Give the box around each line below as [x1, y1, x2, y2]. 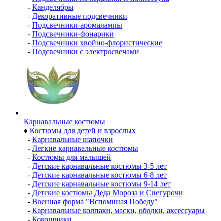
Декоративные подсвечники [32, 12, 127, 20]
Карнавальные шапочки [32, 135, 113, 144]
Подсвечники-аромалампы [32, 21, 122, 29]
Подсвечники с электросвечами [32, 47, 139, 56]
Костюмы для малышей [32, 153, 111, 161]
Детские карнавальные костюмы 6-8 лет [32, 171, 167, 179]
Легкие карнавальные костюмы [32, 144, 138, 152]
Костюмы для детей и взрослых [30, 126, 136, 135]
